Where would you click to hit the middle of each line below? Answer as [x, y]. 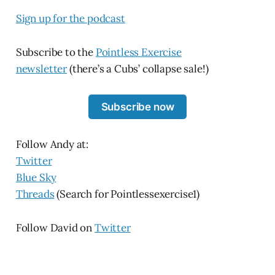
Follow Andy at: [52, 145]
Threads [35, 194]
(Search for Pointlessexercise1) [127, 194]
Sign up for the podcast [70, 18]
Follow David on [55, 228]
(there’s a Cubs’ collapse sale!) [138, 68]
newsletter [41, 68]
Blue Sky [36, 178]
